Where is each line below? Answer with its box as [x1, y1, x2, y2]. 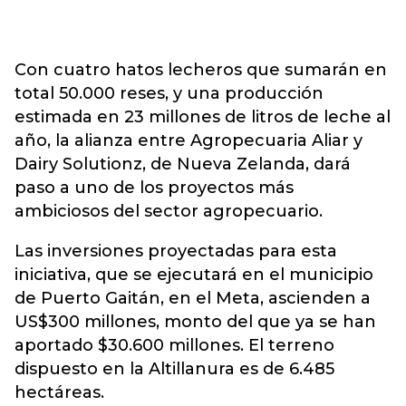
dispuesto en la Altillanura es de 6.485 [14, 359, 334, 379]
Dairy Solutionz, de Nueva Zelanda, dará [14, 154, 351, 174]
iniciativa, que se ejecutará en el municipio [14, 265, 373, 285]
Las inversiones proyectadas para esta [14, 241, 337, 261]
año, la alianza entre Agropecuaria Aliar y [14, 130, 362, 150]
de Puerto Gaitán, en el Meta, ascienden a [14, 288, 371, 308]
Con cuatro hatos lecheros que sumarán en [14, 60, 387, 80]
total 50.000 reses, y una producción [14, 83, 324, 103]
